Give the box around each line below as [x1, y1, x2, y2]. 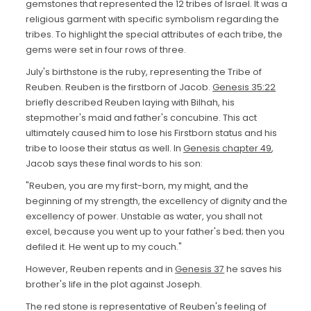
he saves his [224, 263, 283, 275]
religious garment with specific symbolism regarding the [26, 13, 280, 25]
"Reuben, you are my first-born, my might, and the [26, 180, 249, 192]
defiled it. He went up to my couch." [26, 241, 183, 253]
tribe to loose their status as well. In [26, 142, 184, 154]
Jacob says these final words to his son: [26, 158, 203, 169]
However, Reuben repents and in [26, 263, 176, 275]
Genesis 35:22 [212, 81, 276, 93]
